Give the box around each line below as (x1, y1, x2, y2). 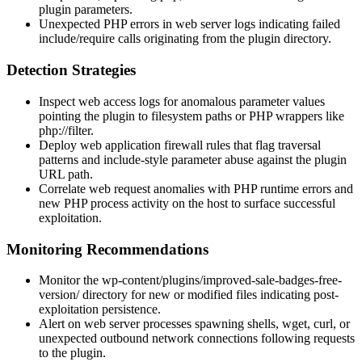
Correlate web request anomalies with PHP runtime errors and (39, 181, 353, 196)
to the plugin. (39, 346, 106, 360)
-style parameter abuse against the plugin (141, 152, 347, 166)
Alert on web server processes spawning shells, (39, 317, 282, 331)
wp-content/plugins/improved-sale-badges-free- (102, 273, 342, 288)
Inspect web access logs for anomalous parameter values (39, 94, 325, 108)
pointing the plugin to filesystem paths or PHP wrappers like (39, 108, 344, 123)
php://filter (39, 123, 90, 137)
